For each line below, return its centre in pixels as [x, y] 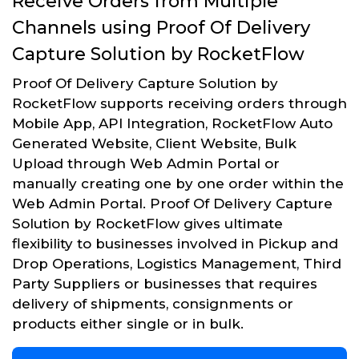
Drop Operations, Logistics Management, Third [177, 263]
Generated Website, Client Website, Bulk [154, 143]
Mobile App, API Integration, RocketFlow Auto [172, 123]
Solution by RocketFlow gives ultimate [147, 223]
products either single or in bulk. [128, 323]
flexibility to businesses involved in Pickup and [175, 243]
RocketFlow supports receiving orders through [179, 103]
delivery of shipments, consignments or [153, 303]
